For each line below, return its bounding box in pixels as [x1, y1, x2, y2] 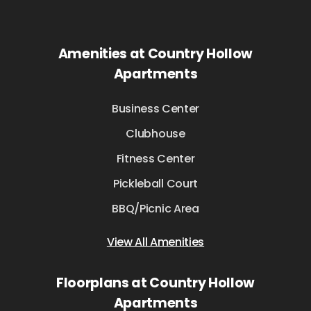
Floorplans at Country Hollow [56, 274, 255, 293]
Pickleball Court [113, 176, 198, 192]
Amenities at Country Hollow [58, 44, 253, 64]
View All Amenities [106, 234, 205, 251]
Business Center [111, 101, 200, 117]
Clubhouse [126, 126, 185, 142]
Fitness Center [116, 151, 195, 167]
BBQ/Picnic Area [112, 201, 199, 217]
